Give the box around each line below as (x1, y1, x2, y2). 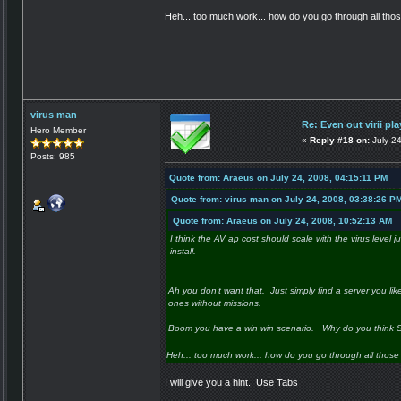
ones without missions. (168, 298, 261, 309)
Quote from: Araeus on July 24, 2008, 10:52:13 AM (173, 216, 392, 226)
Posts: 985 (30, 150, 75, 161)
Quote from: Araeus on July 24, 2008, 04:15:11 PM (169, 173, 388, 183)
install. (170, 246, 196, 257)
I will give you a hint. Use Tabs (165, 377, 298, 388)
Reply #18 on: (310, 134, 370, 145)
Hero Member (30, 124, 86, 135)
